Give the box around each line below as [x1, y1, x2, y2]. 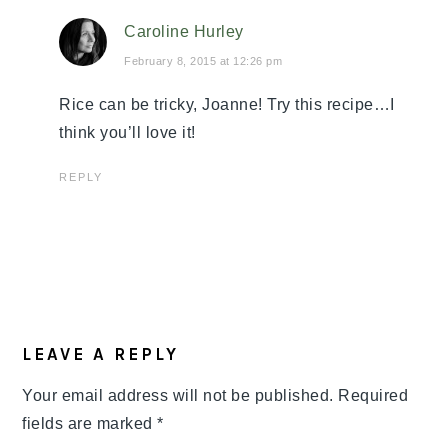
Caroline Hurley [124, 22, 244, 40]
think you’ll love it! [59, 123, 196, 141]
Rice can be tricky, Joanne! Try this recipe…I [59, 95, 395, 113]
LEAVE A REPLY [22, 343, 180, 364]
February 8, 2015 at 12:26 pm [124, 54, 283, 67]
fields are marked [22, 414, 158, 432]
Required [333, 386, 409, 404]
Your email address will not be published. [22, 386, 334, 404]
